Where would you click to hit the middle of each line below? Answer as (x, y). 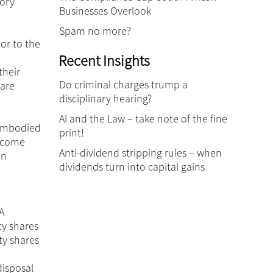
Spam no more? (95, 31)
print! (72, 133)
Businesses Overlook (105, 11)
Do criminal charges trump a (123, 84)
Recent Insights (104, 61)
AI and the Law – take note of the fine (143, 119)
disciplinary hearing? (105, 98)
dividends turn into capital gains (132, 167)
